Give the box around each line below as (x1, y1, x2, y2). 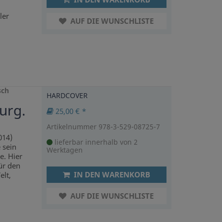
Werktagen (46, 145, 83, 155)
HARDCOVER (46, 90, 88, 100)
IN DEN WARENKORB (71, 169, 150, 179)
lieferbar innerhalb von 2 (52, 137, 138, 147)
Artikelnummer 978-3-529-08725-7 (46, 121, 160, 131)
